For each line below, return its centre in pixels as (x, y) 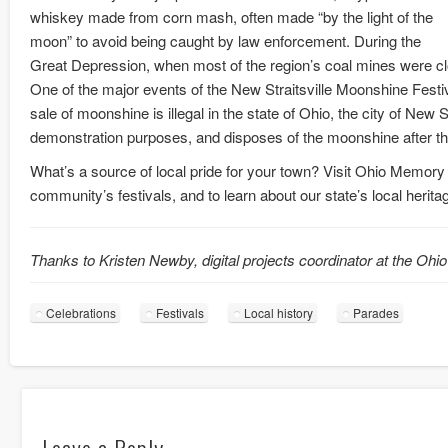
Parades (376, 313)
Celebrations (81, 313)
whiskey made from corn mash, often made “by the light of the (231, 17)
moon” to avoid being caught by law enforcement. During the (225, 41)
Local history (278, 313)
